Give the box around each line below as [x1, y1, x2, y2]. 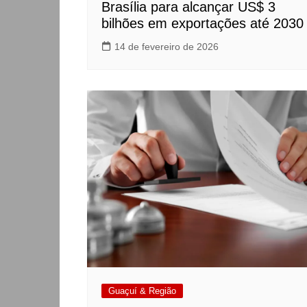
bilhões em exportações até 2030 [101, 16, 304, 32]
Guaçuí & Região [108, 285, 176, 296]
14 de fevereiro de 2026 [114, 41, 219, 53]
